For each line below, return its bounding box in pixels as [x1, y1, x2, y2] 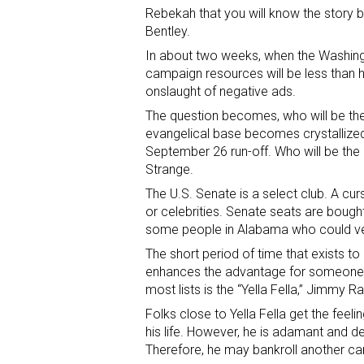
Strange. [145, 162, 193, 178]
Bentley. [145, 24, 190, 40]
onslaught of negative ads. [145, 84, 296, 100]
